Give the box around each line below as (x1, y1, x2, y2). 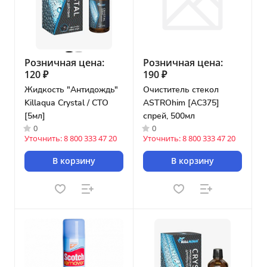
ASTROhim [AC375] (143, 97, 219, 108)
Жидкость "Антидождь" (24, 83, 118, 95)
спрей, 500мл (143, 110, 195, 122)
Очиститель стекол (143, 83, 219, 95)
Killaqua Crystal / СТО (24, 97, 108, 108)
